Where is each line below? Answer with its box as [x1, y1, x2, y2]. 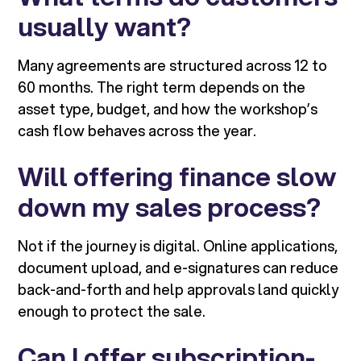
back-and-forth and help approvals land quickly [18, 279, 339, 301]
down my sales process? [18, 189, 322, 226]
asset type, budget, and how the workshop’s [18, 98, 318, 120]
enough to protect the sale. [18, 301, 206, 322]
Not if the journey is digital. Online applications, [18, 235, 338, 257]
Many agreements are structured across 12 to [18, 55, 328, 77]
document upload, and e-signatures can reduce [18, 257, 339, 279]
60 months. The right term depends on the [18, 77, 306, 98]
